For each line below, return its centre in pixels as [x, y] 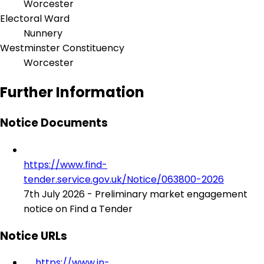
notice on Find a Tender [78, 209]
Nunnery [43, 34]
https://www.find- [65, 165]
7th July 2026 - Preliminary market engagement [136, 194]
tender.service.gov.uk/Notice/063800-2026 [124, 179]
